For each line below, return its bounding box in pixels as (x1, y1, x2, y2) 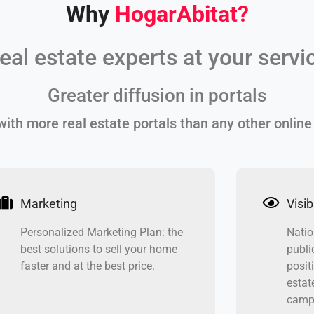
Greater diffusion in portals (48, 84, 266, 106)
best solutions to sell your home (20, 243, 177, 257)
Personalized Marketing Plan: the (20, 226, 183, 240)
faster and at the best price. (20, 259, 155, 273)
